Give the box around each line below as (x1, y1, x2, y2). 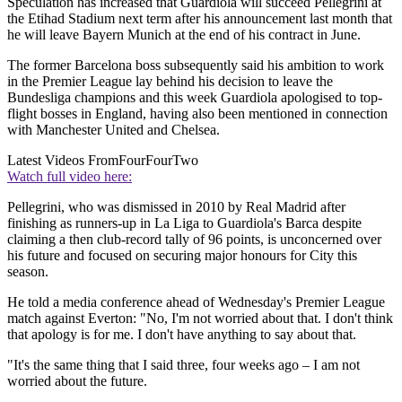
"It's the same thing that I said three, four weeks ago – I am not (7, 357, 360, 373)
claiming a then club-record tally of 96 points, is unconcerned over (7, 232, 381, 248)
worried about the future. (7, 373, 147, 389)
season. (7, 264, 48, 280)
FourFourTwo (118, 153, 198, 169)
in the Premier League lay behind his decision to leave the (7, 74, 333, 90)
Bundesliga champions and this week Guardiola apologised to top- (7, 90, 382, 106)
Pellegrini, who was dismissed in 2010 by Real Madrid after (7, 199, 345, 215)
